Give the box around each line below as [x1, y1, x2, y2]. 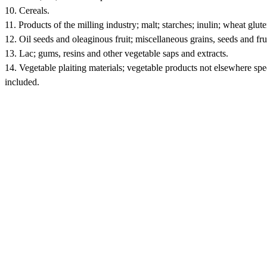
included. [5, 76, 39, 87]
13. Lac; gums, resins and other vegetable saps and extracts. [5, 48, 228, 58]
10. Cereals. [5, 5, 49, 15]
